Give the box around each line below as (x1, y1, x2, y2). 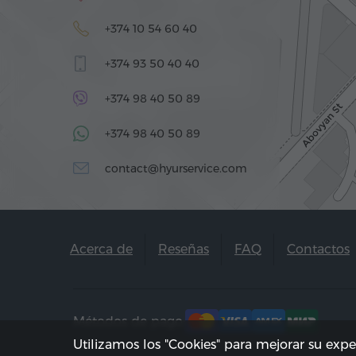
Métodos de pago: (73, 313, 185, 329)
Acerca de (70, 242, 133, 257)
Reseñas (158, 242, 209, 257)
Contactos (287, 242, 350, 257)
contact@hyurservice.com (105, 161, 247, 176)
